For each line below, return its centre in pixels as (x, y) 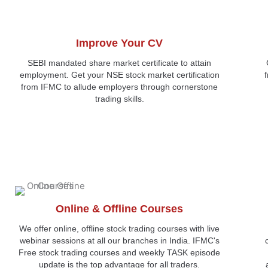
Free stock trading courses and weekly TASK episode (120, 252)
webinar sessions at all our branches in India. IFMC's (119, 240)
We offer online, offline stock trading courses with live (120, 228)
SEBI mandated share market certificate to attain (120, 63)
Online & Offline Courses (120, 208)
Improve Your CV (120, 43)
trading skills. (119, 98)
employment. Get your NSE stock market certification (119, 74)
